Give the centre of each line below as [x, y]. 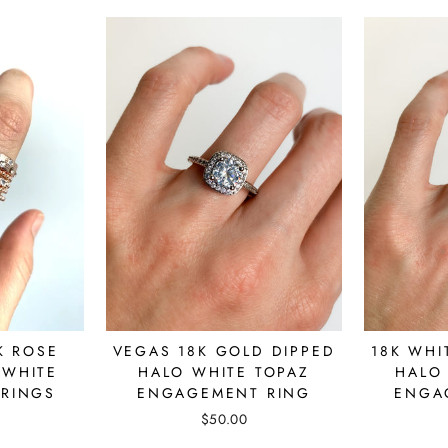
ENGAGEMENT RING [223, 392]
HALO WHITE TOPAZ [224, 371]
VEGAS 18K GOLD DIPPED [224, 350]
